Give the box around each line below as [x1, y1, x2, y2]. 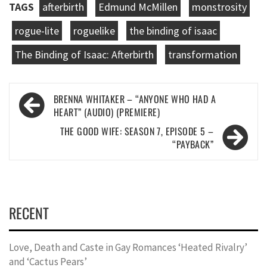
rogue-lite [15, 23, 59, 38]
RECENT [9, 201, 49, 223]
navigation [15, 104, 81, 132]
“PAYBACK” [172, 136, 213, 151]
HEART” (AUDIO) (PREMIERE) [54, 104, 160, 119]
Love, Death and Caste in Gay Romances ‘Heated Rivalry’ [9, 240, 247, 254]
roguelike [73, 23, 115, 38]
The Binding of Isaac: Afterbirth [15, 47, 154, 61]
